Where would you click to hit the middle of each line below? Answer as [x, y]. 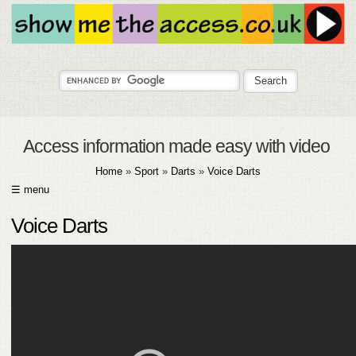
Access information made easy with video [170, 147]
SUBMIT [60, 281]
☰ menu [30, 190]
